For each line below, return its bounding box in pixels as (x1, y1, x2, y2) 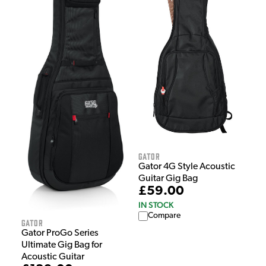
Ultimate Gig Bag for (21, 240, 102, 251)
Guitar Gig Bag (138, 173, 198, 183)
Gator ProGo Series (21, 229, 99, 239)
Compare (148, 211, 180, 220)
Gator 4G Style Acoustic (138, 161, 235, 172)
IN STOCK (138, 199, 173, 210)
